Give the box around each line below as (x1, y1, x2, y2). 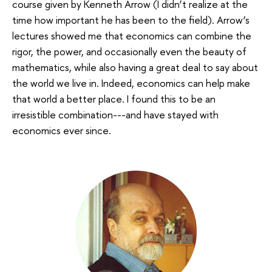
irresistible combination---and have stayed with (12, 107, 219, 121)
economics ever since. (12, 123, 111, 137)
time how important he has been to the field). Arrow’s (12, 12, 250, 27)
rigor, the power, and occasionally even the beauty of (12, 44, 246, 58)
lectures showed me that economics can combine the (12, 28, 251, 42)
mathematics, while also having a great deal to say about (12, 59, 258, 74)
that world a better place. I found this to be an (12, 91, 216, 106)
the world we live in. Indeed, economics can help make (12, 75, 250, 90)
